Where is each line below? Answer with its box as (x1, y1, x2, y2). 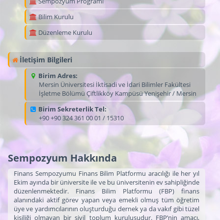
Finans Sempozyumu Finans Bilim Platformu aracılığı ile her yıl (14, 168, 199, 178)
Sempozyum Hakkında (8, 151, 117, 165)
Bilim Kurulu (37, 12, 74, 21)
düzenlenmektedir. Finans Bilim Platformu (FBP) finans (14, 186, 199, 195)
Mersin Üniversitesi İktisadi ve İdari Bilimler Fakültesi (39, 80, 191, 89)
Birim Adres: (38, 71, 78, 80)
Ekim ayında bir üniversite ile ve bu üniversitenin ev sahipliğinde (14, 177, 199, 187)
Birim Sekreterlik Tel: (38, 104, 107, 113)
